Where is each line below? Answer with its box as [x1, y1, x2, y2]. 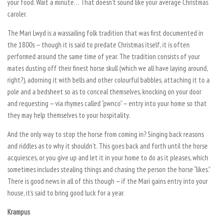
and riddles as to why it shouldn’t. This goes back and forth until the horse [7, 141, 208, 151]
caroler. [7, 9, 27, 19]
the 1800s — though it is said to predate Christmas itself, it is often [7, 40, 190, 49]
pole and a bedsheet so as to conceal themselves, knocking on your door [7, 87, 201, 96]
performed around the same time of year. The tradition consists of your [7, 51, 200, 61]
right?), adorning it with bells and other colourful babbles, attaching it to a [7, 75, 210, 85]
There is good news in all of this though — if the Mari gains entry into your [7, 176, 208, 186]
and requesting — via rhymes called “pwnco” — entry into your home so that [7, 98, 207, 108]
